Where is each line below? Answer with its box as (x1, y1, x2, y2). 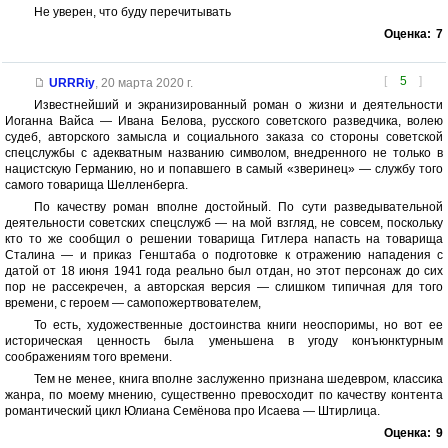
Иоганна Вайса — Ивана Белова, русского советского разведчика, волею (5, 114, 443, 129)
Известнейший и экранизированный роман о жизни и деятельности (33, 98, 443, 113)
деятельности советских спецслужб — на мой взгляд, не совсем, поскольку (5, 216, 443, 231)
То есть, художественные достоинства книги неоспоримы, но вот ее (33, 318, 443, 333)
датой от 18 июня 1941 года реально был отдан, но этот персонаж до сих (5, 264, 443, 279)
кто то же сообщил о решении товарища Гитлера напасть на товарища (5, 232, 443, 247)
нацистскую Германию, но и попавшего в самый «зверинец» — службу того (5, 162, 443, 177)
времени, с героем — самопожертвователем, (5, 296, 261, 311)
